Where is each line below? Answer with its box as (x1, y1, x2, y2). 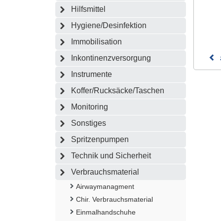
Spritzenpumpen (71, 135, 129, 144)
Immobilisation (71, 37, 122, 46)
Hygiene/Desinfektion (71, 21, 147, 30)
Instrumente (71, 70, 112, 78)
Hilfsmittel (71, 4, 106, 13)
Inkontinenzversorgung (71, 53, 151, 62)
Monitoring (71, 102, 108, 111)
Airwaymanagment (76, 182, 134, 190)
